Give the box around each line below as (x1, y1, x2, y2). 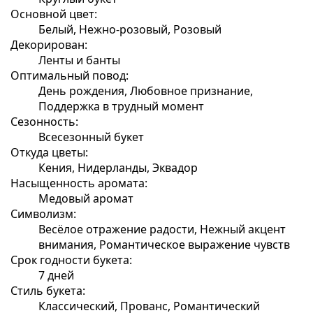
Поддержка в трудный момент (38, 98, 204, 114)
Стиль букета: (10, 282, 85, 298)
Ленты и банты (38, 52, 120, 68)
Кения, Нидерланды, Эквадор (38, 159, 198, 175)
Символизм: (10, 205, 76, 221)
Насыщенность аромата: (10, 175, 147, 191)
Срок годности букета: (10, 252, 132, 268)
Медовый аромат (38, 190, 133, 206)
